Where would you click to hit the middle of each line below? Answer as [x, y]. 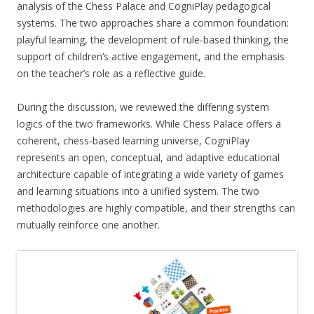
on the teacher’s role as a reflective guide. [111, 73]
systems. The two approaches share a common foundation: [153, 23]
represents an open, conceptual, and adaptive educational [148, 157]
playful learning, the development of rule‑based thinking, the [153, 40]
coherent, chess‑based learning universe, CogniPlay [133, 141]
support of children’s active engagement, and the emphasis [151, 56]
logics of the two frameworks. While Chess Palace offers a [149, 124]
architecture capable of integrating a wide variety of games [150, 174]
